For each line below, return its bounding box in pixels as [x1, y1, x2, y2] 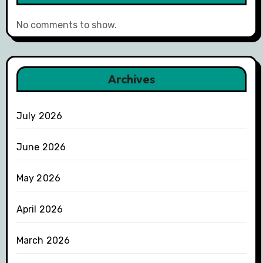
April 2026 [16, 204, 63, 215]
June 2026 [16, 141, 66, 153]
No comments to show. [16, 19, 117, 31]
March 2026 [16, 235, 70, 247]
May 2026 [16, 173, 61, 184]
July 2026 [16, 110, 63, 122]
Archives [108, 72, 155, 87]
